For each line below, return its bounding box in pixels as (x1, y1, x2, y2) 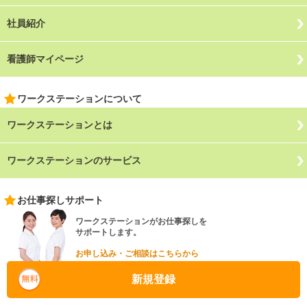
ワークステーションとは (7, 119, 112, 131)
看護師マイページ (7, 53, 84, 65)
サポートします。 (75, 228, 141, 238)
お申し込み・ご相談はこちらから (75, 249, 199, 259)
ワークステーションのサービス (7, 155, 141, 167)
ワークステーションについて (17, 93, 142, 105)
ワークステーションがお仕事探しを (75, 217, 207, 227)
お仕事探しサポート (17, 195, 103, 206)
